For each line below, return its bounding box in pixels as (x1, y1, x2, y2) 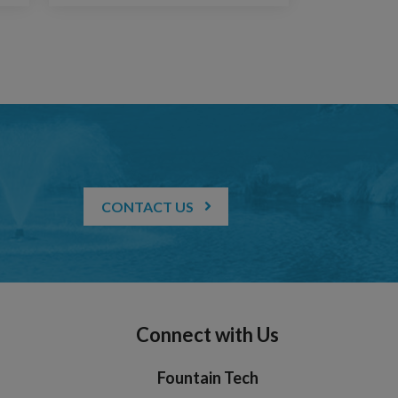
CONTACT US (101, 197, 195, 215)
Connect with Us (136, 322, 279, 346)
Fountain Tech (156, 367, 259, 387)
